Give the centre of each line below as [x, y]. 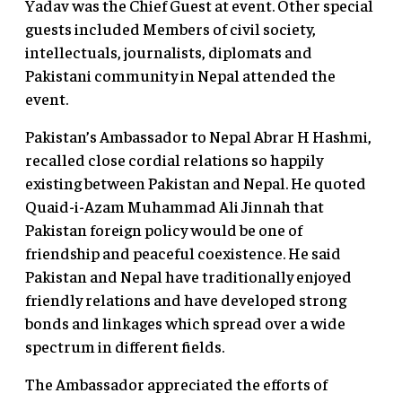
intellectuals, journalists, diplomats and [169, 51]
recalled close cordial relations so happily [174, 159]
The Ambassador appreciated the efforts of [176, 383]
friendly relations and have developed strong [186, 299]
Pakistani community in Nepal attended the [180, 74]
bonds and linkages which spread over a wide [185, 322]
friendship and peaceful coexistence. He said [183, 252]
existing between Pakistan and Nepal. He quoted [196, 182]
